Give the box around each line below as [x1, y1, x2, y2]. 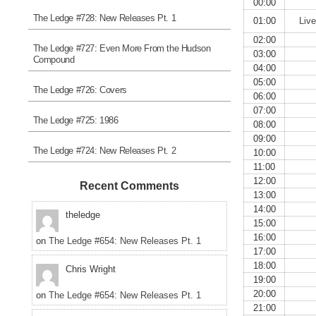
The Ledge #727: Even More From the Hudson [32, 43, 211, 54]
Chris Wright [66, 264, 116, 275]
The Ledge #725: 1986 [32, 115, 119, 126]
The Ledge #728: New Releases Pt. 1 [32, 13, 176, 24]
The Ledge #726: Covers [32, 85, 127, 96]
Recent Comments [79, 179, 179, 192]
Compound [32, 54, 75, 66]
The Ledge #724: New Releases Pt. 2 [32, 145, 176, 157]
